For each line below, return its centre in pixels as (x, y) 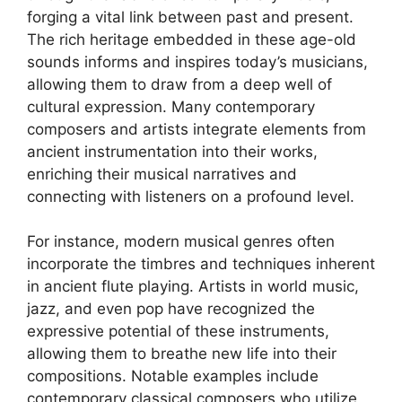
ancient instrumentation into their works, (172, 151)
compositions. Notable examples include (173, 376)
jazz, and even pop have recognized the (171, 309)
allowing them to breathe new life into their (182, 354)
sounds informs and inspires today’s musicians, (197, 61)
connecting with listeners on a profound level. (191, 196)
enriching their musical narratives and (162, 174)
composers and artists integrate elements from (197, 129)
